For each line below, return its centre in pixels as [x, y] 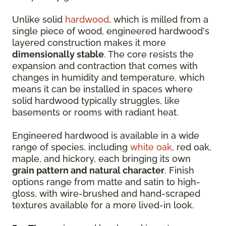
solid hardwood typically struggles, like [96, 101]
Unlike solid [39, 19]
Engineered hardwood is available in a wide [106, 135]
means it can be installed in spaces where [102, 89]
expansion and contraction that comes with [105, 66]
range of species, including [71, 147]
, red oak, [192, 147]
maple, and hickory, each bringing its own [101, 159]
